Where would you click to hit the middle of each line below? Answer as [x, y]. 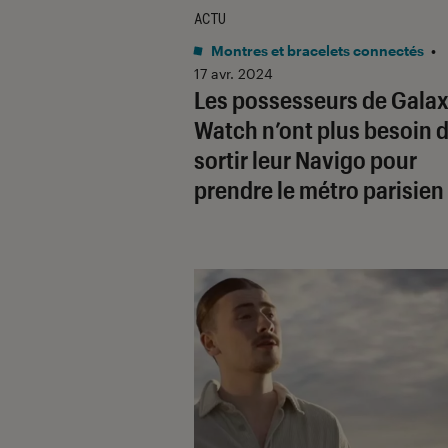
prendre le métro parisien [319, 189]
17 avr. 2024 [233, 73]
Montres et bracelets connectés [316, 50]
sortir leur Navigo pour [305, 159]
